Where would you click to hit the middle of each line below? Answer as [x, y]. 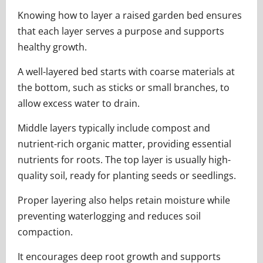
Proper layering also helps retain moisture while [124, 200]
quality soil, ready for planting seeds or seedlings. [127, 176]
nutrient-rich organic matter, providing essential [124, 144]
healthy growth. [52, 47]
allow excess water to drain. [79, 103]
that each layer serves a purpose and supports [121, 31]
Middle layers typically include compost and [114, 128]
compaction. [45, 232]
